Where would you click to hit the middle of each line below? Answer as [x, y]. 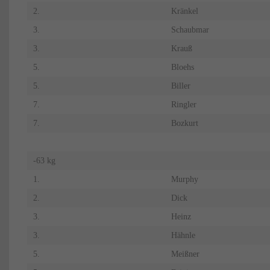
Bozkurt [184, 124]
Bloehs [182, 67]
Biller [181, 86]
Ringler [184, 105]
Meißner [185, 254]
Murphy [184, 180]
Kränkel [184, 11]
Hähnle [183, 236]
